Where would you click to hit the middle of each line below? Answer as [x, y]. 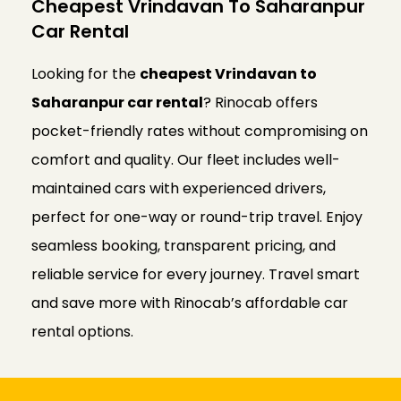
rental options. [82, 332]
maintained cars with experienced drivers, [179, 189]
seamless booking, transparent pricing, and [183, 246]
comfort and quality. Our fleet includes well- [186, 160]
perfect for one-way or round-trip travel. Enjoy [197, 218]
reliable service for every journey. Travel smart [196, 275]
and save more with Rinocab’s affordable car [190, 303]
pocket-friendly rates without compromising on [200, 132]
